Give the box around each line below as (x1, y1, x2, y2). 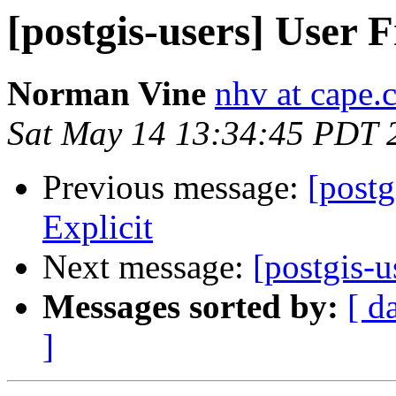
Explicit (42, 208, 153, 247)
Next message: (42, 247, 253, 286)
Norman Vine (7, 74, 206, 113)
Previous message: (42, 168, 308, 207)
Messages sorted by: (42, 287, 339, 326)
